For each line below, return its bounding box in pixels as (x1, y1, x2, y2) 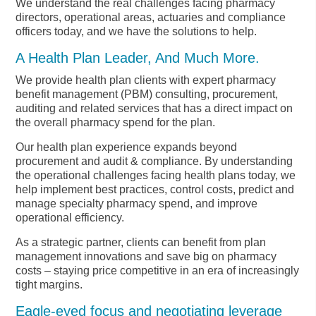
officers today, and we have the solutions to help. (16, 25, 257, 37)
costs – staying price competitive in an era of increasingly (16, 264, 300, 276)
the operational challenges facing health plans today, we (16, 169, 296, 181)
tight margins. (16, 278, 83, 291)
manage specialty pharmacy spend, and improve (16, 197, 258, 209)
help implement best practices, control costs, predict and (16, 183, 295, 195)
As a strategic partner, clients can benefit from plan (16, 236, 267, 248)
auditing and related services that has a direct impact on (16, 102, 293, 114)
